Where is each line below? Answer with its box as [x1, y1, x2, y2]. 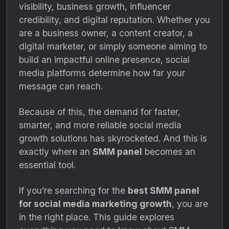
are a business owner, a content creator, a [19, 28, 193, 38]
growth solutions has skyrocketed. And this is [19, 133, 207, 144]
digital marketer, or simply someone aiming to [19, 41, 207, 52]
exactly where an [19, 146, 93, 157]
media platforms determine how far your [19, 67, 185, 78]
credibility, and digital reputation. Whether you [19, 14, 210, 25]
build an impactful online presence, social [19, 54, 190, 65]
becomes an [142, 146, 195, 157]
